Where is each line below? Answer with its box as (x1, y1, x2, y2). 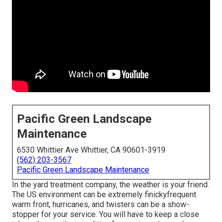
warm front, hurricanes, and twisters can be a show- (12, 200, 189, 210)
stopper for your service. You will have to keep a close (12, 210, 199, 220)
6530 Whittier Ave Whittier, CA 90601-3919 (17, 145, 166, 155)
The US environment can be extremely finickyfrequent (12, 190, 196, 200)
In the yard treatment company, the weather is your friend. (12, 180, 209, 190)
